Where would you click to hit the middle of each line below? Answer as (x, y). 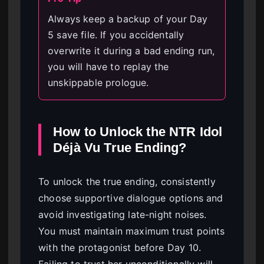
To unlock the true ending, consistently (127, 182)
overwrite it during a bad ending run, (131, 51)
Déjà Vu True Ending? (120, 148)
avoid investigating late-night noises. (123, 215)
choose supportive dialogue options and (131, 198)
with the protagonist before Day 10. (120, 248)
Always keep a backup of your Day (128, 19)
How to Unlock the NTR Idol (138, 132)
